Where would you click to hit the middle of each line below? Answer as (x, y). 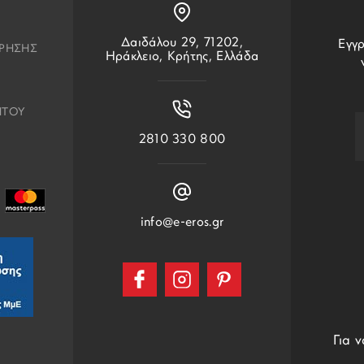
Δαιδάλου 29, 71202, (182, 43)
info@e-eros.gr (182, 222)
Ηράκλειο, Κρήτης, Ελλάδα (182, 56)
